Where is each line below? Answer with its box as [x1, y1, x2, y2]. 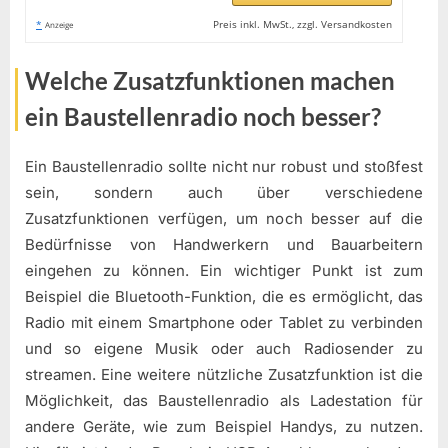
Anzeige [45, 18, 73, 30]
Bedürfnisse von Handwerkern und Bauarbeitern [25, 235, 423, 255]
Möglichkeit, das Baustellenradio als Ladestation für [25, 391, 423, 411]
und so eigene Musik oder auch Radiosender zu [25, 339, 423, 359]
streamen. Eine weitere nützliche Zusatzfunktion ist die [25, 365, 423, 385]
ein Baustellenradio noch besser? [25, 101, 381, 131]
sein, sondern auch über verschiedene [25, 183, 423, 203]
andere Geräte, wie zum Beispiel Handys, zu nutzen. [25, 417, 423, 437]
